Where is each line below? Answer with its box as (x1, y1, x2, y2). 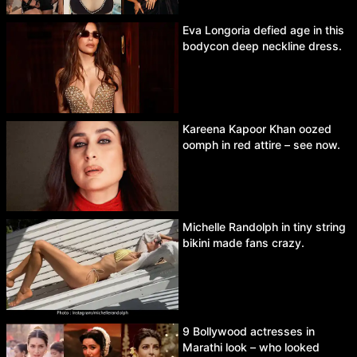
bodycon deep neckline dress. (182, 39, 342, 53)
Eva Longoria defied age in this (182, 23, 344, 37)
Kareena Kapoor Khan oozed (182, 121, 331, 135)
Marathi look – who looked (182, 340, 320, 355)
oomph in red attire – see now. (182, 137, 340, 151)
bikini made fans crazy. (182, 236, 304, 250)
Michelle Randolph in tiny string (182, 220, 346, 234)
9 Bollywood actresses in (182, 324, 315, 339)
